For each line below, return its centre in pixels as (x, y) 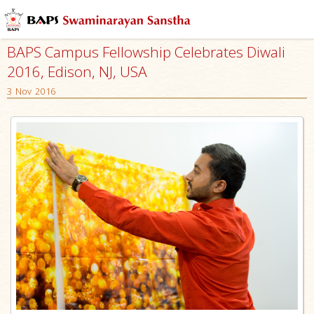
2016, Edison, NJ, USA (77, 71)
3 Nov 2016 (31, 91)
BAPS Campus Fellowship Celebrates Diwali (146, 52)
